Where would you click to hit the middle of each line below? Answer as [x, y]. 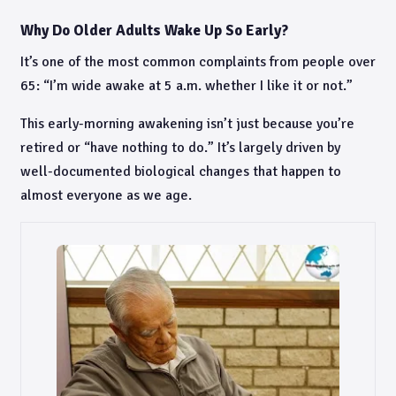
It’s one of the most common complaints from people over [198, 62]
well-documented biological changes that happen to [181, 171]
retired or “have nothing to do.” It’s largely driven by [180, 148]
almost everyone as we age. [106, 195]
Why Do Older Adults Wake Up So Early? [154, 30]
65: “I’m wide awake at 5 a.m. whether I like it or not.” [187, 86]
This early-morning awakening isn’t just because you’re [187, 124]
